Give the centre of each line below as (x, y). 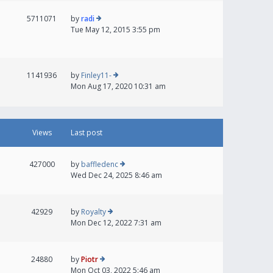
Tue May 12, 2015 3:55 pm (115, 30)
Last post (87, 133)
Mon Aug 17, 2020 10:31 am (118, 87)
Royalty (94, 212)
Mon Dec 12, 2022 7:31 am (116, 223)
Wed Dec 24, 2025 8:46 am (116, 175)
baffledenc (100, 165)
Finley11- (96, 76)
